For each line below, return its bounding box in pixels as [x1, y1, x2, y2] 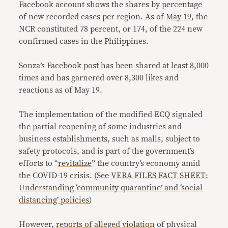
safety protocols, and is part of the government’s [19, 147, 195, 155]
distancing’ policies [19, 196, 90, 204]
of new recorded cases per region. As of [19, 13, 166, 21]
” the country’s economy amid [92, 159, 201, 167]
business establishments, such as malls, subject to [19, 135, 201, 143]
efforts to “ [19, 159, 59, 167]
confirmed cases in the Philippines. [19, 37, 149, 45]
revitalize [58, 159, 92, 167]
